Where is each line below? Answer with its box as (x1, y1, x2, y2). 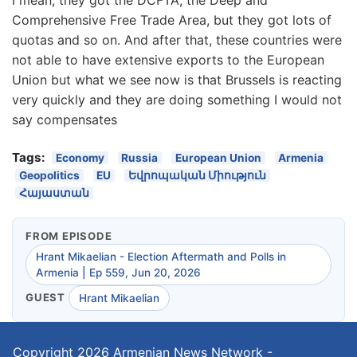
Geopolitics (18, 168, 80, 182)
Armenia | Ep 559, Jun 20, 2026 (36, 266, 201, 280)
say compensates (12, 111, 117, 127)
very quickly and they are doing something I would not (12, 91, 342, 108)
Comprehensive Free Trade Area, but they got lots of (12, 11, 331, 28)
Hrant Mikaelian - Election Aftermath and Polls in (36, 250, 286, 264)
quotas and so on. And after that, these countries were (12, 31, 342, 48)
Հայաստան (18, 186, 89, 199)
